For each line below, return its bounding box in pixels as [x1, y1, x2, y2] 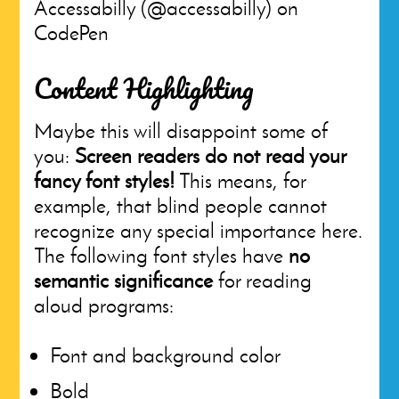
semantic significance [34, 267, 214, 293]
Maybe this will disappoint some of [34, 118, 329, 143]
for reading [213, 267, 313, 293]
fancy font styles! [34, 167, 175, 193]
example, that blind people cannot [34, 192, 328, 218]
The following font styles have [34, 242, 289, 268]
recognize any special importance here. [34, 217, 363, 243]
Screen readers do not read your [75, 142, 346, 168]
